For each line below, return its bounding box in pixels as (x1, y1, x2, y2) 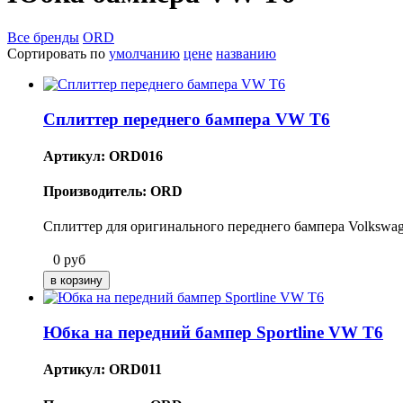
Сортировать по (7, 45, 109, 61)
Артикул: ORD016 (43, 148, 163, 164)
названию (216, 45, 276, 61)
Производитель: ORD (43, 184, 183, 200)
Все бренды (7, 29, 79, 45)
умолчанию (109, 45, 180, 61)
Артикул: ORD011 (43, 362, 162, 378)
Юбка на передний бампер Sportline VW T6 (43, 323, 383, 343)
